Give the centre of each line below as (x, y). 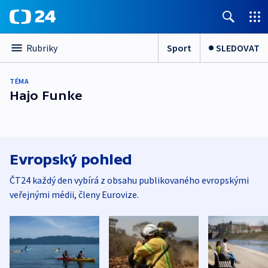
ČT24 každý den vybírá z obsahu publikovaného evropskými (129, 180)
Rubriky (42, 48)
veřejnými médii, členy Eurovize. (74, 194)
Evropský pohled (71, 159)
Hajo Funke (46, 95)
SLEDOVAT (238, 48)
